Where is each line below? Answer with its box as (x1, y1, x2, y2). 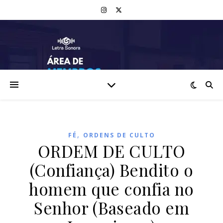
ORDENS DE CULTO (83, 131, 155, 139)
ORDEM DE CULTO (37, 140, 186, 162)
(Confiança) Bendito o (29, 159, 194, 181)
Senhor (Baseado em (34, 197, 189, 219)
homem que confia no (29, 178, 194, 200)
